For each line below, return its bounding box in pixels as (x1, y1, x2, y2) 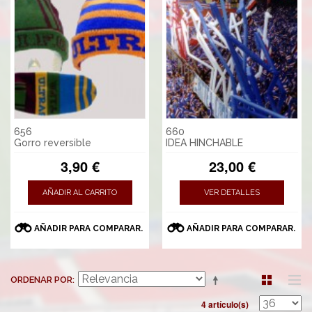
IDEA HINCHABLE (166, 136, 244, 148)
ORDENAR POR (10, 274, 72, 285)
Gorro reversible (14, 136, 91, 148)
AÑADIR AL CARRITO (42, 187, 118, 197)
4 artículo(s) (201, 297, 249, 311)
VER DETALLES (204, 187, 260, 197)
